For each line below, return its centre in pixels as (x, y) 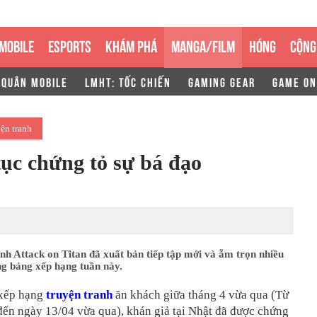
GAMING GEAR (222, 81)
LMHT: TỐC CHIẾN (128, 81)
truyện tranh (79, 295)
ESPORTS (70, 45)
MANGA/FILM (203, 45)
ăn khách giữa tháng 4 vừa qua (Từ (201, 295)
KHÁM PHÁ (131, 45)
